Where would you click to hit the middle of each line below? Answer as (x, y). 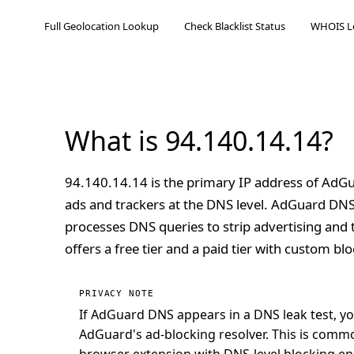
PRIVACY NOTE (117, 294)
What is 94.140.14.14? (199, 141)
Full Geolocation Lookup (102, 26)
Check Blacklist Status (235, 26)
